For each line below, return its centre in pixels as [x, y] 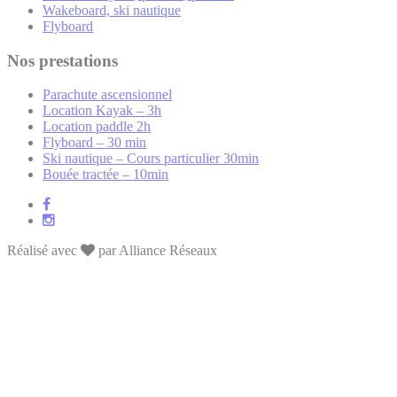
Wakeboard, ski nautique [112, 10]
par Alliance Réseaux [156, 251]
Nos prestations [62, 60]
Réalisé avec [44, 251]
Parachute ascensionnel [107, 95]
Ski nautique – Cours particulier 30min [151, 159]
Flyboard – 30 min [94, 143]
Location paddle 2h [97, 127]
